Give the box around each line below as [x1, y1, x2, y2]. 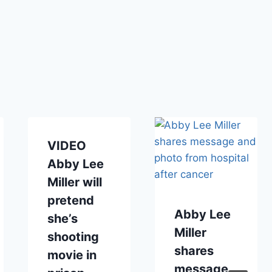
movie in [47, 247, 97, 262]
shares [174, 243, 214, 258]
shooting [47, 229, 99, 244]
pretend [47, 192, 94, 208]
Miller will [47, 174, 102, 189]
